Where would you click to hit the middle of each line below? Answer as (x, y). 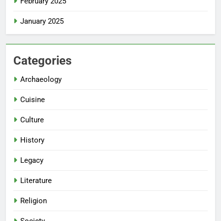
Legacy (32, 160)
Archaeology (41, 79)
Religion (34, 201)
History (32, 140)
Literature (36, 180)
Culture (32, 120)
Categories (42, 60)
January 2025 (42, 21)
